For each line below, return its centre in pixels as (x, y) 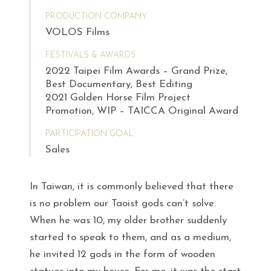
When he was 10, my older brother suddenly (128, 220)
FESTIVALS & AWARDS (90, 56)
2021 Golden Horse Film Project (118, 97)
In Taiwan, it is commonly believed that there (132, 186)
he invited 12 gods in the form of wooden (122, 254)
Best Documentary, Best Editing (119, 84)
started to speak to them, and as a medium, (130, 237)
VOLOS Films (77, 33)
